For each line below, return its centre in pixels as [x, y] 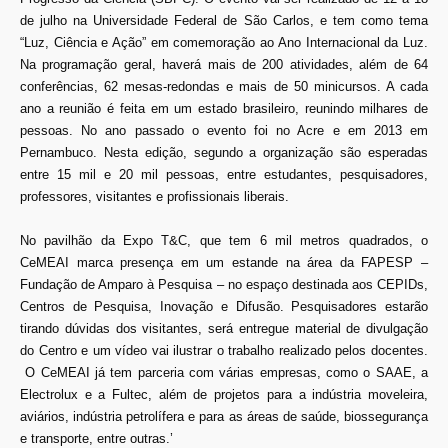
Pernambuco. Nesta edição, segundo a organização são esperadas [224, 152]
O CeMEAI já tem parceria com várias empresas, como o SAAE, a [224, 373]
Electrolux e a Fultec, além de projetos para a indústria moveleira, [224, 395]
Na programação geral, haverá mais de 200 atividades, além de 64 [224, 64]
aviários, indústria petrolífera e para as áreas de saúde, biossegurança [224, 417]
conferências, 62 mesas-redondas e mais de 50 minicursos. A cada [224, 86]
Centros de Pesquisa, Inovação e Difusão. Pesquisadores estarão [224, 307]
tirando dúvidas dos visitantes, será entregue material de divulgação [224, 329]
